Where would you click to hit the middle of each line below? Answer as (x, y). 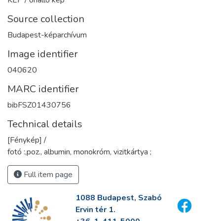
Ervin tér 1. (95, 210)
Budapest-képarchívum (47, 35)
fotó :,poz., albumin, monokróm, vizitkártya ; (79, 152)
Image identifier (43, 54)
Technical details (45, 124)
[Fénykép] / (27, 140)
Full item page (47, 174)
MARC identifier (43, 89)
